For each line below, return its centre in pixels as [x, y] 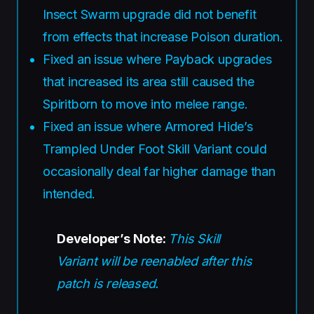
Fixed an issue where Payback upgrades [157, 59]
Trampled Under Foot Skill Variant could [155, 149]
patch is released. [108, 283]
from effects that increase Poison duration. [163, 36]
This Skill [194, 238]
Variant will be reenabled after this [155, 261]
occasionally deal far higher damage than [159, 171]
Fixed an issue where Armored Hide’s [148, 126]
